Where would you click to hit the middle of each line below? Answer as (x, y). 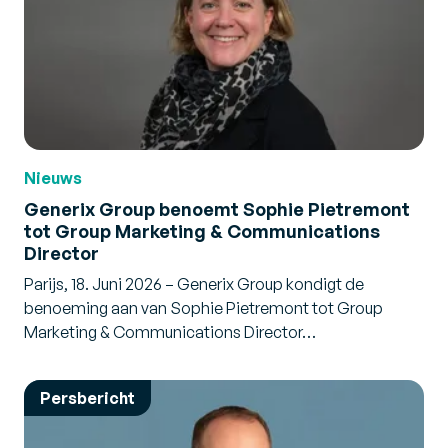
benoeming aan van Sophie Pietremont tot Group (203, 308)
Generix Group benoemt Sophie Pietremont (217, 209)
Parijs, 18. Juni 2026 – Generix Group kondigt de (194, 284)
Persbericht (87, 398)
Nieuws (53, 178)
